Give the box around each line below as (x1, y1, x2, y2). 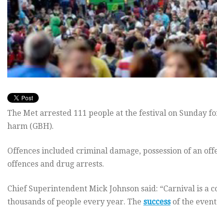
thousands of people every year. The (7, 197, 143, 206)
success (143, 197, 170, 206)
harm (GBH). (7, 121, 54, 131)
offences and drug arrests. (7, 159, 104, 169)
